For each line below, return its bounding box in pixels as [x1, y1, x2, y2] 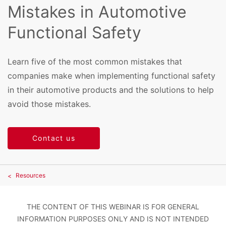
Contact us [32, 134, 75, 143]
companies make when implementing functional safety [8, 70, 215, 81]
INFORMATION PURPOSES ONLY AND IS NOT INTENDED [17, 214, 209, 223]
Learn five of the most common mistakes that [8, 56, 182, 67]
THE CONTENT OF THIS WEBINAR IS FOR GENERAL [27, 202, 199, 211]
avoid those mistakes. [8, 98, 91, 109]
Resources [16, 172, 45, 180]
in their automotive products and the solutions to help [8, 84, 214, 95]
